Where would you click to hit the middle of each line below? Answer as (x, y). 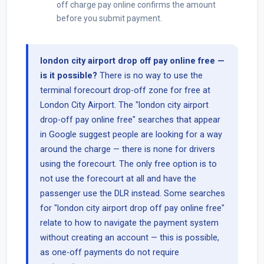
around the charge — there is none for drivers (128, 149)
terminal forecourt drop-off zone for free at (125, 90)
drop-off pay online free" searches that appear (130, 120)
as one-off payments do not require (110, 253)
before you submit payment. (109, 18)
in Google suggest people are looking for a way (131, 135)
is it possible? (69, 76)
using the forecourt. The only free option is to (128, 164)
